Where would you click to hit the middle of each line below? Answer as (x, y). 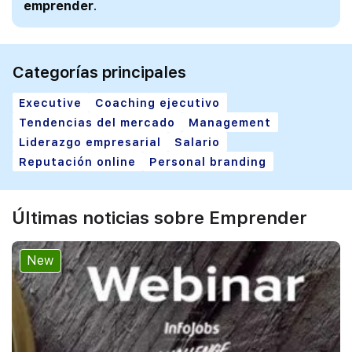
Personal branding (208, 161)
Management (230, 122)
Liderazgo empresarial (90, 141)
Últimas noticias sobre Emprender (159, 218)
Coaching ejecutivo (158, 102)
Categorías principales (99, 73)
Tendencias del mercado (97, 122)
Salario (198, 141)
